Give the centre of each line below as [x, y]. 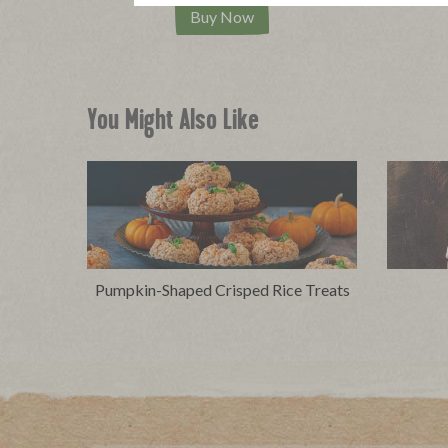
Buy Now [222, 17]
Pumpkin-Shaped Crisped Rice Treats [222, 290]
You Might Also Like [173, 123]
